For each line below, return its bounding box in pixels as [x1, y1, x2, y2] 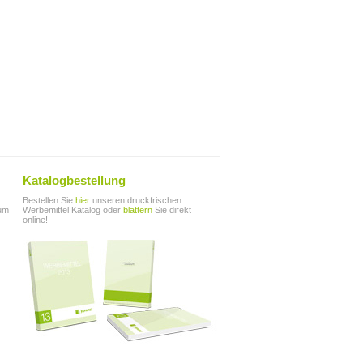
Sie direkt [152, 205, 191, 215]
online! [23, 215, 48, 224]
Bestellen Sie [23, 195, 73, 205]
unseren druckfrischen [90, 195, 181, 205]
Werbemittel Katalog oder [23, 205, 123, 215]
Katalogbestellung [23, 173, 126, 187]
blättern [123, 205, 152, 215]
